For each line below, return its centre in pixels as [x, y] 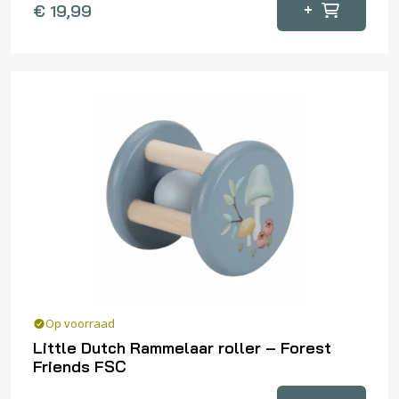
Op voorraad [80, 324]
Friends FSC [80, 367]
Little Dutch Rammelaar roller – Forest [182, 348]
